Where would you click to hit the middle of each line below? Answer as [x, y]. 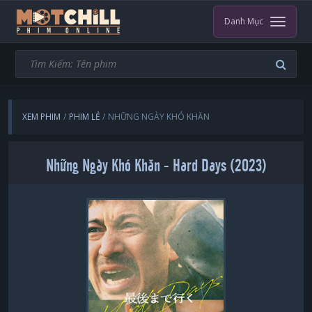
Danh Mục [243, 21]
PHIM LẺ [84, 117]
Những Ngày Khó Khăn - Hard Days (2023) [156, 166]
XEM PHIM [42, 117]
